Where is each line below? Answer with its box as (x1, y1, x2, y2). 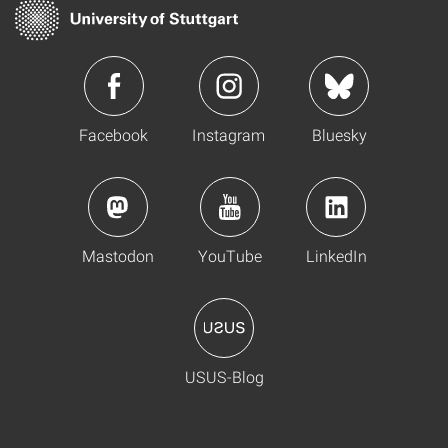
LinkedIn (305, 245, 367, 267)
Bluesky (311, 124, 367, 146)
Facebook (79, 124, 148, 146)
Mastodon (81, 245, 154, 267)
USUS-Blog (184, 366, 264, 388)
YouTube (197, 245, 262, 267)
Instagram (192, 124, 265, 146)
